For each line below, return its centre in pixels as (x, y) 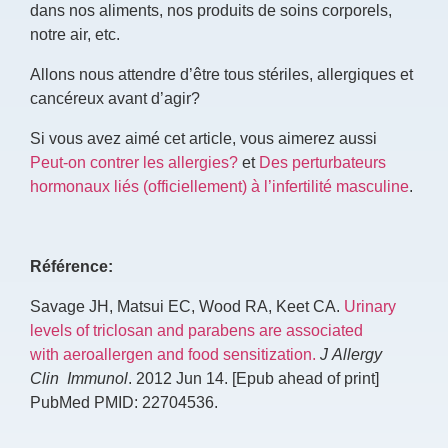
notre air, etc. (75, 33)
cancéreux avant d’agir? (115, 97)
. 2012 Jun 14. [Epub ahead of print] (253, 377)
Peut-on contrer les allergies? (134, 161)
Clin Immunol (79, 377)
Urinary (370, 305)
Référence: (71, 265)
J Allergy (351, 353)
